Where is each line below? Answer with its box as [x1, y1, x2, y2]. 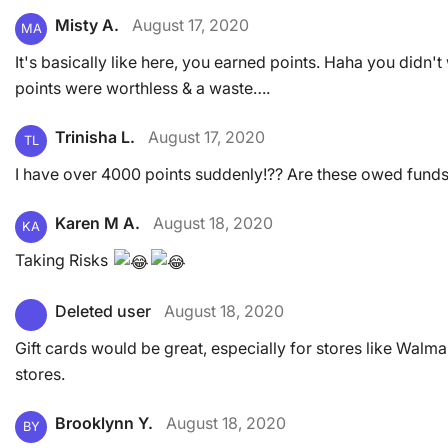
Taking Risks [15, 250, 112, 271]
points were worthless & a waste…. [15, 78, 270, 99]
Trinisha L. [55, 127, 135, 148]
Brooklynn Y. [55, 412, 153, 433]
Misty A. [55, 15, 119, 36]
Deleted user [55, 300, 151, 321]
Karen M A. [55, 213, 140, 234]
